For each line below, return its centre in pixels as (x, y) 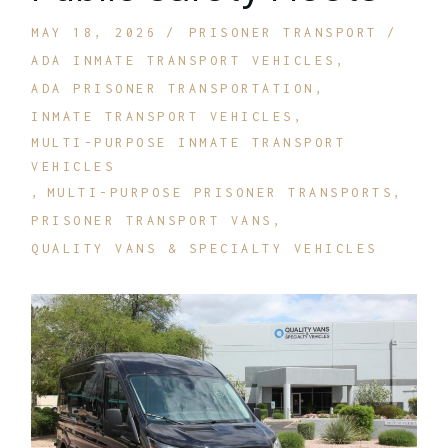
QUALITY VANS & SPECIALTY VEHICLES (204, 249)
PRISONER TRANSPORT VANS (152, 221)
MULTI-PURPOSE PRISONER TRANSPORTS (220, 193)
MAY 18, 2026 (94, 33)
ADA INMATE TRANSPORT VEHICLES (183, 61)
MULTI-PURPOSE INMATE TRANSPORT (189, 142)
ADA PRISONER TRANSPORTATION (173, 89)
